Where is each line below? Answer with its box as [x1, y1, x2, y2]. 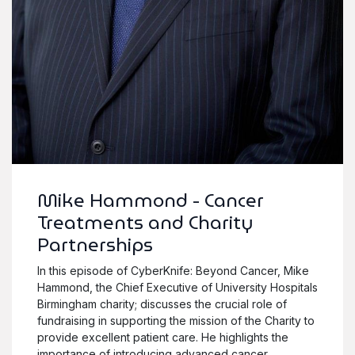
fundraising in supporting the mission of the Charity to [37, 313, 315, 327]
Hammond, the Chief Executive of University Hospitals [37, 280, 318, 294]
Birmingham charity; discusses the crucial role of [37, 296, 287, 311]
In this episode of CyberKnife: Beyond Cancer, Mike [37, 263, 309, 277]
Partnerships [37, 229, 153, 259]
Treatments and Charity [37, 207, 254, 237]
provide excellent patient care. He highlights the [37, 330, 288, 344]
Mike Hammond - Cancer [37, 185, 264, 215]
